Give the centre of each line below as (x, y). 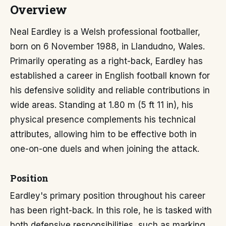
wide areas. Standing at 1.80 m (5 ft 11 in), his (102, 105)
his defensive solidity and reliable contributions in (110, 90)
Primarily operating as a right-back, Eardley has (106, 61)
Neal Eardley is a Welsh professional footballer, (105, 32)
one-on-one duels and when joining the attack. (105, 149)
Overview (39, 10)
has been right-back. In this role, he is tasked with (111, 210)
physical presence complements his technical (103, 120)
